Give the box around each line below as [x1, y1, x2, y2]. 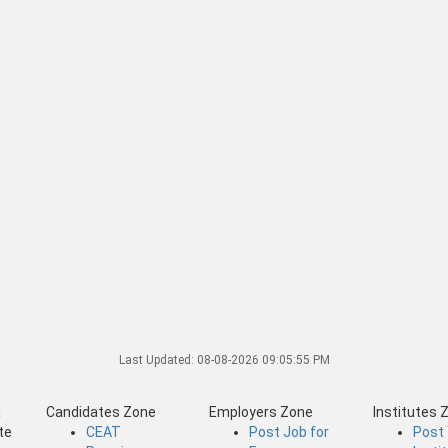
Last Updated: [118, 352, 197, 367]
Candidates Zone [45, 403, 156, 420]
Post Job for [249, 423, 330, 440]
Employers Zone [209, 403, 314, 420]
